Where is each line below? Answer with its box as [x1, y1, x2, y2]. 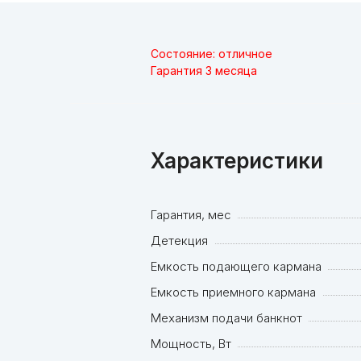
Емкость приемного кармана [151, 284, 316, 301]
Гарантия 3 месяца [151, 64, 257, 78]
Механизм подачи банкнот [151, 310, 302, 326]
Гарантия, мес [151, 207, 231, 223]
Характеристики [151, 148, 323, 174]
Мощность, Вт [151, 336, 231, 352]
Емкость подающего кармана [151, 259, 322, 275]
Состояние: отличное [151, 47, 272, 61]
